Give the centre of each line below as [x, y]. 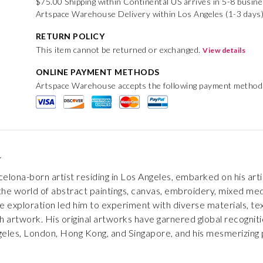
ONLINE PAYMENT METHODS [97, 72]
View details [224, 50]
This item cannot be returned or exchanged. [119, 50]
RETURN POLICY [70, 36]
